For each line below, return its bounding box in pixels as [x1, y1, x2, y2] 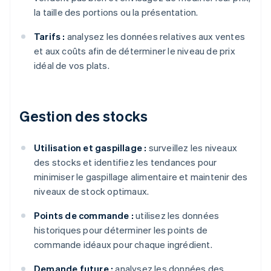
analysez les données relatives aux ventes [65, 30, 246, 43]
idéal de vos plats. [34, 59, 109, 72]
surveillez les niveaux [146, 142, 238, 154]
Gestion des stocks [19, 106, 148, 126]
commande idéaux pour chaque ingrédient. [34, 238, 212, 251]
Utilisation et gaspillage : [34, 142, 147, 154]
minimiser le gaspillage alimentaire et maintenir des [34, 171, 248, 183]
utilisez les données [134, 209, 220, 222]
